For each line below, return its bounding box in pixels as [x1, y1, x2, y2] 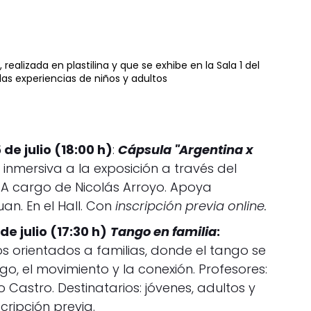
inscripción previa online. [115, 196, 267, 215]
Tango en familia [110, 222, 217, 240]
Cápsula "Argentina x [118, 140, 254, 158]
